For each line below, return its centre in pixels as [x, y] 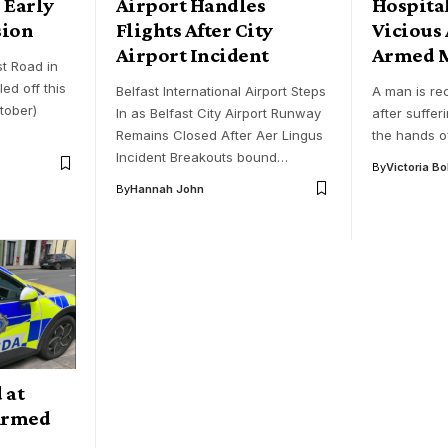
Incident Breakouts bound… [202, 156]
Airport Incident [192, 54]
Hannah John [167, 188]
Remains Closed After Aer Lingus [219, 134]
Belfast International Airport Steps [221, 90]
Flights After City [194, 29]
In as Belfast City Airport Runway [218, 112]
